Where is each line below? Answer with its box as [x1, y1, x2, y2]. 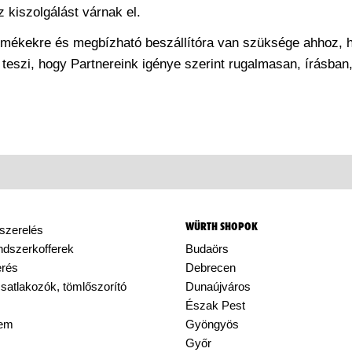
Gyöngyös [185, 317, 239, 331]
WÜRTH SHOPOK [185, 221, 258, 233]
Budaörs [185, 242, 229, 255]
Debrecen [185, 261, 236, 274]
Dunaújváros [185, 280, 251, 293]
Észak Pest [185, 299, 245, 312]
